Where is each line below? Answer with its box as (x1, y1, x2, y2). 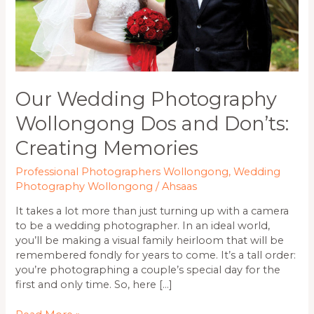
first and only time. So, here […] (15, 278, 173, 292)
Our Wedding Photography (15, 88, 278, 111)
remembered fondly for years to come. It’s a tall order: (15, 249, 296, 262)
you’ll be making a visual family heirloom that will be (15, 234, 285, 247)
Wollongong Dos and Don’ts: (15, 112, 289, 136)
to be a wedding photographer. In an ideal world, (15, 219, 271, 233)
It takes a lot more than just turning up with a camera (15, 205, 289, 218)
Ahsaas (162, 179, 198, 193)
